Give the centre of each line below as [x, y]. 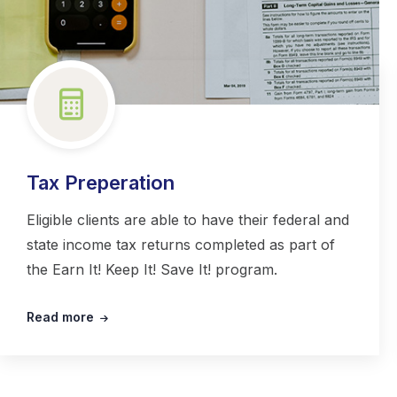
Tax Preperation [101, 183]
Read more [60, 317]
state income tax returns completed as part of [181, 245]
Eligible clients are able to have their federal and [188, 220]
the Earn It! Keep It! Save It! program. [152, 270]
